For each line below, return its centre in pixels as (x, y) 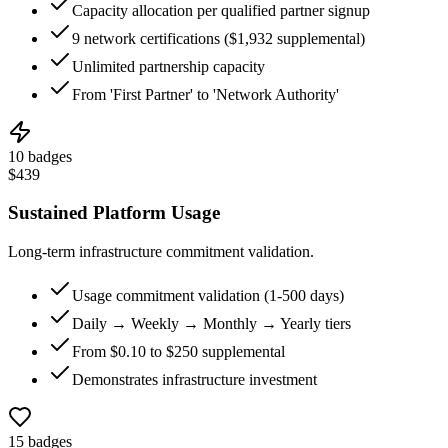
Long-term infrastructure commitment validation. (161, 252)
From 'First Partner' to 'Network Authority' (205, 94)
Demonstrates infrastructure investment (194, 380)
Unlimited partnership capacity (168, 66)
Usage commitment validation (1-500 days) (208, 296)
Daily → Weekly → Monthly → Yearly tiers (211, 324)
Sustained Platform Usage (114, 213)
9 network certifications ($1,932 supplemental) (218, 38)
